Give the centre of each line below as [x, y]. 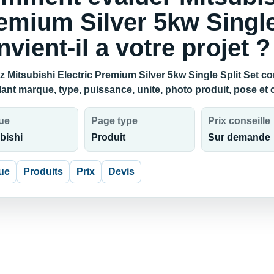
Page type [115, 121]
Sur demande [239, 138]
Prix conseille [239, 121]
